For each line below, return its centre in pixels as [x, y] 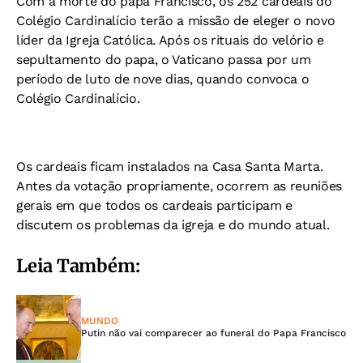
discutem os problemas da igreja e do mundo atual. [173, 225]
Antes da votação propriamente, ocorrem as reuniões [179, 186]
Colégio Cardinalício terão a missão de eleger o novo [176, 21]
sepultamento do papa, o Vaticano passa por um [164, 60]
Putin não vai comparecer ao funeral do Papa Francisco [214, 333]
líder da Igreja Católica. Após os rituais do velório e [170, 40]
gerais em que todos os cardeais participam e [154, 205]
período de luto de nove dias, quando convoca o [163, 79]
